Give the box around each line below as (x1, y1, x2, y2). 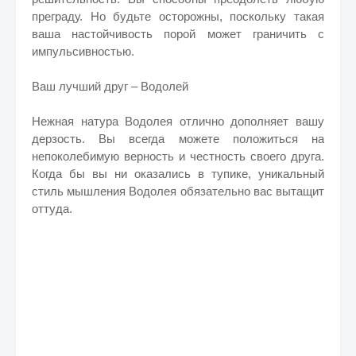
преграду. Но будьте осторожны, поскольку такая (32, 10, 324, 23)
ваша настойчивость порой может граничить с (32, 27, 324, 41)
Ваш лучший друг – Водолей (32, 79, 188, 93)
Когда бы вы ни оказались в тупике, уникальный (32, 167, 324, 180)
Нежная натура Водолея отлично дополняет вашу (32, 114, 324, 128)
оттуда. (32, 202, 72, 215)
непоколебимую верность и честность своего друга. (32, 149, 324, 163)
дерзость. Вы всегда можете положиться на (32, 132, 324, 145)
